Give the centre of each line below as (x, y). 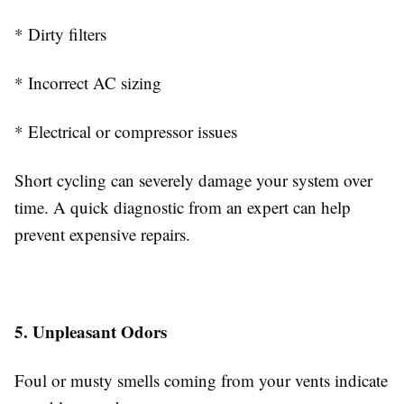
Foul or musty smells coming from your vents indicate (201, 380)
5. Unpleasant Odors (91, 331)
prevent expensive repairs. (102, 234)
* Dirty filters (60, 34)
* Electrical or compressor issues (126, 131)
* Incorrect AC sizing (88, 83)
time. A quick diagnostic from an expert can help (183, 207)
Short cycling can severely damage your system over (193, 180)
